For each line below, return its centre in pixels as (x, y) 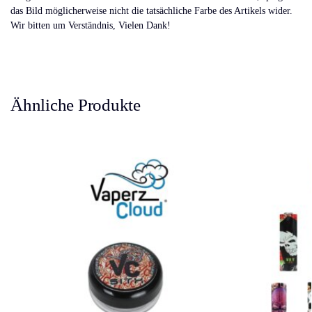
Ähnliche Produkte (76, 104)
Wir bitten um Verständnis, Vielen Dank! (91, 25)
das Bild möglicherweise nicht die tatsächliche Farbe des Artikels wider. (151, 10)
